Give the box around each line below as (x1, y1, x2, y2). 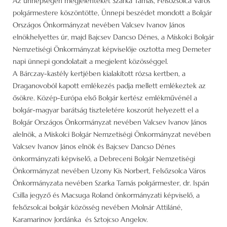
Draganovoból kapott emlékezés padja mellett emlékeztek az (13, 81, 206, 90)
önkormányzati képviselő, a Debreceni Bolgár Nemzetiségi (13, 154, 195, 163)
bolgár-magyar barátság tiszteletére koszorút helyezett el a (13, 105, 199, 115)
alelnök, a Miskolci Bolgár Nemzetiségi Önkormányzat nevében (13, 129, 211, 139)
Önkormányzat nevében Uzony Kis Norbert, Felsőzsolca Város (13, 166, 206, 175)
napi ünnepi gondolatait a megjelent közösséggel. (13, 56, 168, 66)
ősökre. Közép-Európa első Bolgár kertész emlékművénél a (13, 93, 197, 102)
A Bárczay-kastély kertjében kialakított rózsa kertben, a (13, 68, 185, 78)
